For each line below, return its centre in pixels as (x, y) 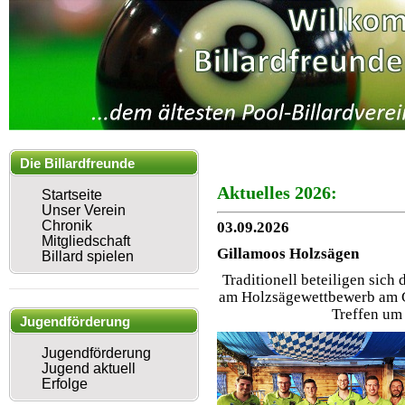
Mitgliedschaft (86, 241)
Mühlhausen (59, 191)
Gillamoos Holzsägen (288, 254)
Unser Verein (84, 210)
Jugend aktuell (89, 368)
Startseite (72, 195)
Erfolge (65, 384)
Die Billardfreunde (77, 163)
